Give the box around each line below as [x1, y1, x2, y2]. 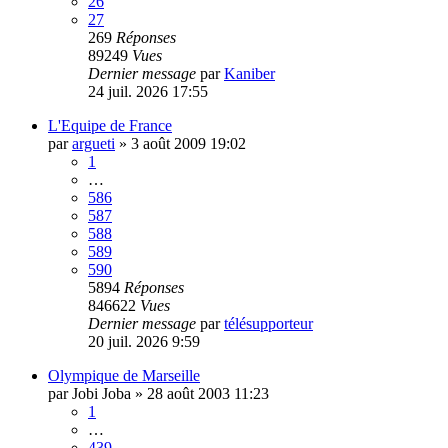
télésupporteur [224, 314, 313, 332]
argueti [72, 134, 115, 152]
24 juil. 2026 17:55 [88, 82, 208, 100]
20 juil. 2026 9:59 [88, 332, 200, 350]
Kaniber [224, 64, 275, 82]
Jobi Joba [72, 384, 131, 402]
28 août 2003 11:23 [147, 384, 269, 402]
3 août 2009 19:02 [131, 134, 246, 152]
